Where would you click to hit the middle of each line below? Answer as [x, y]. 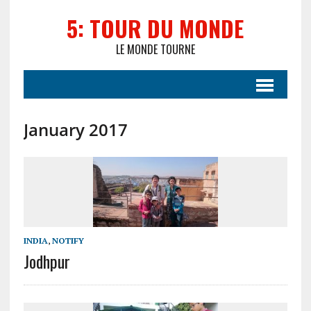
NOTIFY [68, 241]
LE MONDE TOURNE [155, 49]
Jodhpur [47, 261]
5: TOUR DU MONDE [155, 28]
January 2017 [75, 129]
